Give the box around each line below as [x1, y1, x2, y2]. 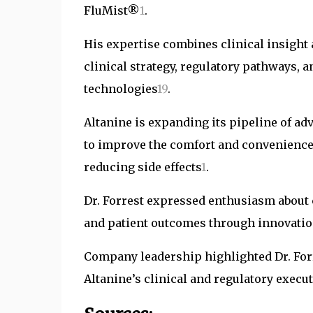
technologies [83, 82, 157, 96]
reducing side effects [83, 160, 201, 174]
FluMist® [83, 3, 140, 17]
